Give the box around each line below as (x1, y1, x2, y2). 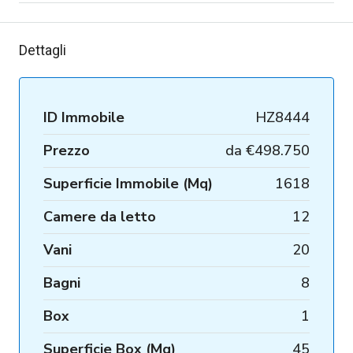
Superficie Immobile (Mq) (43, 173, 213, 193)
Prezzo (43, 140, 90, 160)
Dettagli (19, 41, 66, 58)
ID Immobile (43, 107, 124, 127)
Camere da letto (43, 206, 156, 226)
